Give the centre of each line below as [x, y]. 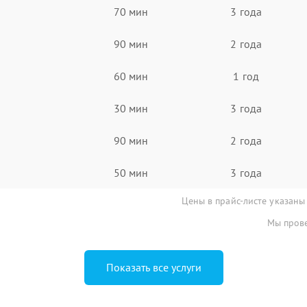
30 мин [131, 108]
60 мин [131, 76]
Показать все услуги [153, 267]
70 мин [131, 11]
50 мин [131, 172]
